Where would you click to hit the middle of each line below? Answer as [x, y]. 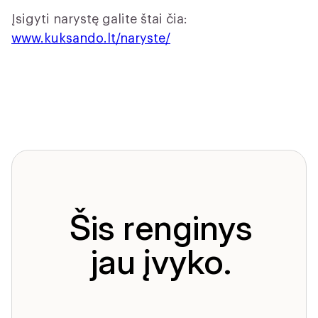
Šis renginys [161, 228]
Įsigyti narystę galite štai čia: [99, 20]
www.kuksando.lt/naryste [88, 39]
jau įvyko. [161, 262]
